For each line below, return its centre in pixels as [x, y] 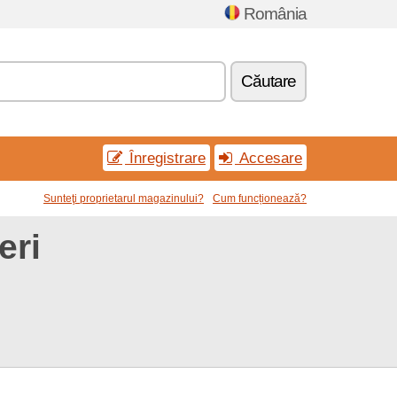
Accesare [269, 158]
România [275, 14]
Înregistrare [165, 158]
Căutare [269, 81]
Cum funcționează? [260, 198]
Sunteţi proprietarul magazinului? [124, 198]
